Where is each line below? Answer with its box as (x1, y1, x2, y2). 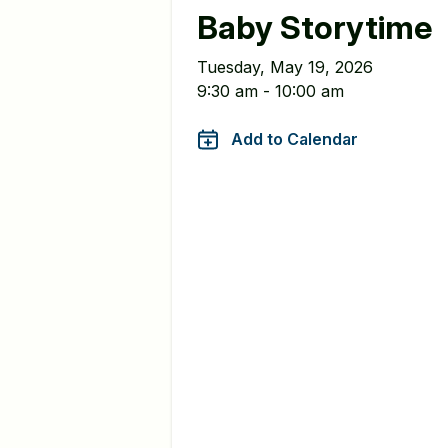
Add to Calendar (231, 129, 358, 149)
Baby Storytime (197, 8, 432, 47)
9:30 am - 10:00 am (197, 81, 344, 101)
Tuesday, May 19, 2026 (197, 57, 373, 77)
